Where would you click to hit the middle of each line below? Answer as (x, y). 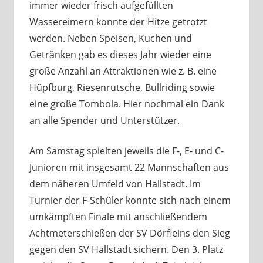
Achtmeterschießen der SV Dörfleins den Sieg (129, 233)
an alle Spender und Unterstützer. (104, 120)
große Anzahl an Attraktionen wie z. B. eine (123, 71)
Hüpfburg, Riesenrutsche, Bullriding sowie (122, 87)
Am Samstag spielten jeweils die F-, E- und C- (126, 151)
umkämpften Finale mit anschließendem (118, 216)
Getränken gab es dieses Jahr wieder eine (120, 54)
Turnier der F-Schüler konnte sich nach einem (130, 200)
